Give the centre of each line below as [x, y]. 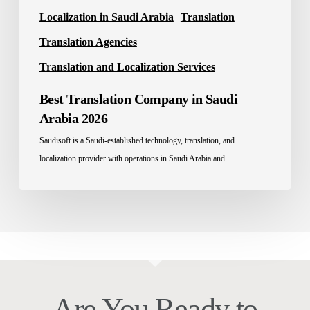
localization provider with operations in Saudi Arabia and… [136, 158]
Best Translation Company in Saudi [138, 99]
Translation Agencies [88, 42]
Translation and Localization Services [127, 66]
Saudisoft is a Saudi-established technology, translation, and [137, 140]
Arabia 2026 [73, 118]
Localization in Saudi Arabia [106, 17]
